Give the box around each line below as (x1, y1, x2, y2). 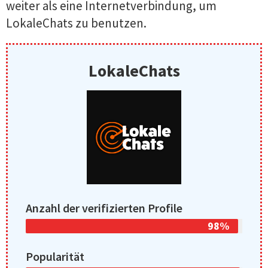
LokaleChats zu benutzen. (6, 14, 147, 31)
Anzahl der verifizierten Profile (26, 200, 182, 215)
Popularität (26, 248, 84, 264)
